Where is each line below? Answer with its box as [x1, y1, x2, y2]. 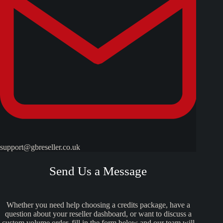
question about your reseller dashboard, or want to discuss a [4, 209, 192, 218]
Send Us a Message [49, 164, 147, 178]
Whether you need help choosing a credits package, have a [6, 200, 190, 209]
